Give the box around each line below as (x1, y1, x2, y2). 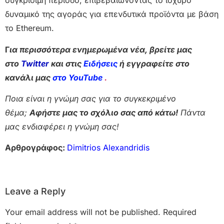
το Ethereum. (5, 23, 54, 33)
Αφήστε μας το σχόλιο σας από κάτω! (29, 107, 178, 118)
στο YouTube (52, 72, 104, 82)
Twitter (21, 58, 49, 68)
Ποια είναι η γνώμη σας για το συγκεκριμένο (5, 93, 176, 104)
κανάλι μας (5, 72, 52, 82)
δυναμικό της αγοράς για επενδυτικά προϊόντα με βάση (5, 9, 218, 19)
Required (163, 206, 196, 217)
